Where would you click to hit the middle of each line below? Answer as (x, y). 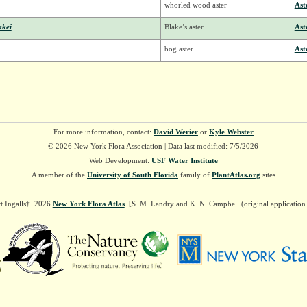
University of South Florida (132, 175)
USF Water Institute (184, 161)
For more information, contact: (103, 132)
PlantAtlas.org (236, 175)
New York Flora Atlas (88, 204)
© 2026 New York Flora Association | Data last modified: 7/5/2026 (153, 146)
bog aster (179, 49)
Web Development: (120, 161)
